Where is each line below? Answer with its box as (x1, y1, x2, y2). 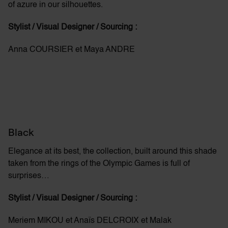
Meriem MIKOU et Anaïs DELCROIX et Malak (8, 217, 172, 225)
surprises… (8, 172, 49, 180)
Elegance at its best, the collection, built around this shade (8, 148, 217, 156)
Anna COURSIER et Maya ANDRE (8, 46, 137, 54)
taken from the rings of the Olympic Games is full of (8, 160, 190, 168)
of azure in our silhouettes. (8, 1, 103, 9)
